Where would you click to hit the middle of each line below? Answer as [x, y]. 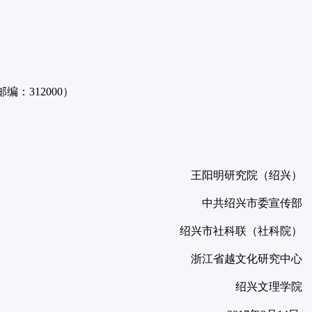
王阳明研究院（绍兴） [247, 175]
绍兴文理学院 [269, 287]
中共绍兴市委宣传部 [252, 203]
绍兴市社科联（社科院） [241, 231]
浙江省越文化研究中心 [247, 259]
